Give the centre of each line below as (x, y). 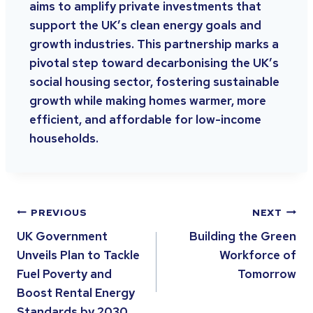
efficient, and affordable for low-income (145, 120)
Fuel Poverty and (64, 274)
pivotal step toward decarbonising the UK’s (154, 63)
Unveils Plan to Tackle (78, 255)
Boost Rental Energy (76, 293)
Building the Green (243, 236)
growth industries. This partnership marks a (154, 44)
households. (64, 139)
